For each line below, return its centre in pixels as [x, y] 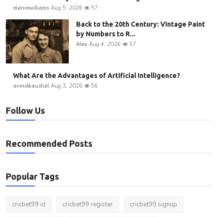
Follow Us [25, 110]
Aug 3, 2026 [67, 86]
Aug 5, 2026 [67, 8]
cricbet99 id [29, 204]
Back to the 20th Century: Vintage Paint [140, 24]
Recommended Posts [49, 143]
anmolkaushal [31, 86]
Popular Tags [32, 176]
